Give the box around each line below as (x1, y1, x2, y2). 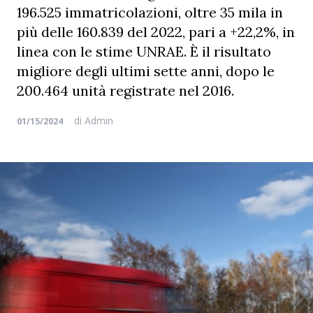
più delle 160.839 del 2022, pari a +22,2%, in (17, 23, 295, 41)
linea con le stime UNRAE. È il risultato (17, 43, 271, 60)
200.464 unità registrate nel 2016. (17, 82, 234, 99)
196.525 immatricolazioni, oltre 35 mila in (17, 3, 283, 21)
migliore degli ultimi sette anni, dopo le (17, 62, 275, 80)
